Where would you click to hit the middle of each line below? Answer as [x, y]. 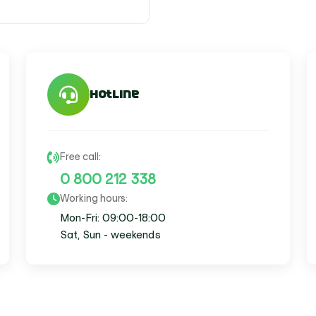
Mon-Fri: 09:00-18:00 [113, 218]
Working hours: [94, 198]
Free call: [80, 157]
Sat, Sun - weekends [110, 235]
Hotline [115, 94]
